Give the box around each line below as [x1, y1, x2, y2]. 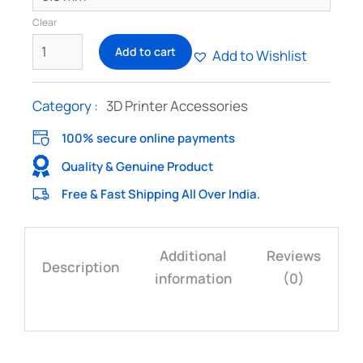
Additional [159, 246, 227, 265]
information [154, 269, 232, 288]
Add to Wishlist [211, 46, 307, 65]
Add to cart [114, 44, 176, 59]
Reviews [267, 246, 321, 265]
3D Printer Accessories [106, 96, 248, 115]
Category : [32, 96, 98, 115]
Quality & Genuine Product [62, 157, 213, 175]
